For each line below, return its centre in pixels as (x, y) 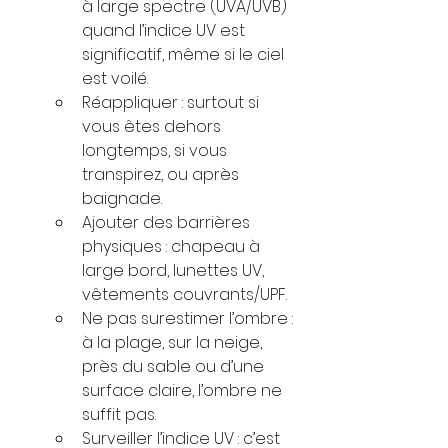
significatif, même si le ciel (185, 54)
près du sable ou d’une (175, 366)
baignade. (122, 198)
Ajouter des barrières (168, 222)
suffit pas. (119, 414)
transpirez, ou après (162, 174)
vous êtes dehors (153, 126)
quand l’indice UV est (165, 30)
